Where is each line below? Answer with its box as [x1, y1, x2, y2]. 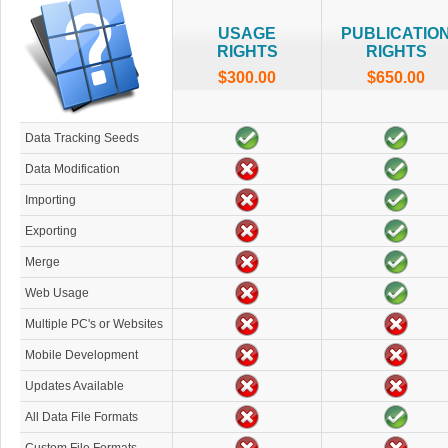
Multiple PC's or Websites [25, 317, 163, 332]
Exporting [25, 224, 77, 239]
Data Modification [25, 162, 120, 177]
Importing [25, 193, 76, 208]
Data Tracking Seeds [25, 131, 139, 146]
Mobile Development [25, 348, 138, 363]
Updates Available [25, 379, 124, 394]
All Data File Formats [25, 410, 138, 425]
